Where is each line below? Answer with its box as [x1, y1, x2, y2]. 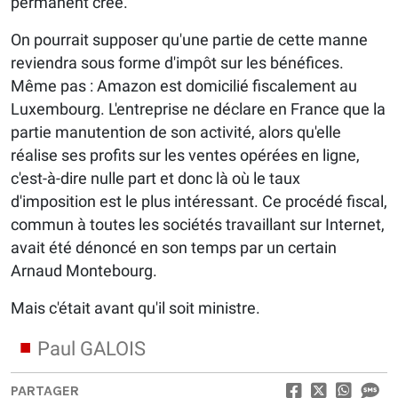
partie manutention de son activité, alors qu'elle [11, 123, 341, 142]
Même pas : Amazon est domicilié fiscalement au [11, 76, 357, 96]
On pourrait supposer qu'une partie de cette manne [11, 30, 368, 50]
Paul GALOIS [37, 338, 146, 361]
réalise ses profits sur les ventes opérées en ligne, [11, 146, 360, 165]
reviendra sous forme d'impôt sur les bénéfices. [11, 53, 344, 73]
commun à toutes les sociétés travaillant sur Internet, [11, 215, 385, 235]
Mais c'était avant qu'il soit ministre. [11, 298, 260, 318]
